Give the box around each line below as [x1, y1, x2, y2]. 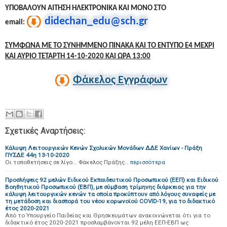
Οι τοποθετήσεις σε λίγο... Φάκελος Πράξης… [5, 159, 129, 166]
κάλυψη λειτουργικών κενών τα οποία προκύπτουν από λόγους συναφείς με [5, 191, 215, 198]
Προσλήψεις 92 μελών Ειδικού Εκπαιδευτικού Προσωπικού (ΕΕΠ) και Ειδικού [5, 176, 218, 183]
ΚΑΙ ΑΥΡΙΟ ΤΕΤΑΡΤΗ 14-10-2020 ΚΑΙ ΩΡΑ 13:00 [5, 53, 150, 60]
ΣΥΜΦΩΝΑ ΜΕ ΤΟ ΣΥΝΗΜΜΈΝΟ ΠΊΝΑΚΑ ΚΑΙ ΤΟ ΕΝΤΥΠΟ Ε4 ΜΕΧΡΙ [5, 42, 214, 50]
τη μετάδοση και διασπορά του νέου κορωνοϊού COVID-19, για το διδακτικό [5, 198, 215, 205]
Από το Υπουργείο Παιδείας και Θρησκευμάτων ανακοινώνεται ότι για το [5, 212, 210, 219]
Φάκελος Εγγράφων [73, 74, 167, 86]
